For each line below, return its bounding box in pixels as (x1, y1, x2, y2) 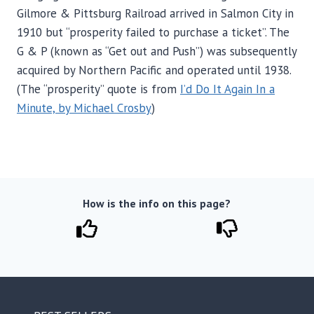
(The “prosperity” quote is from (17, 81, 180, 97)
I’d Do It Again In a (180, 81, 275, 97)
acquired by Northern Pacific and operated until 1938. (17, 62, 291, 78)
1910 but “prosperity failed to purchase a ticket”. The (17, 25, 289, 40)
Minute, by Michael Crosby (17, 100, 151, 116)
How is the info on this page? (83, 196, 231, 210)
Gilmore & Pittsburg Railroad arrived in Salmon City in (17, 6, 294, 21)
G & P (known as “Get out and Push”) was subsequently (17, 43, 296, 59)
